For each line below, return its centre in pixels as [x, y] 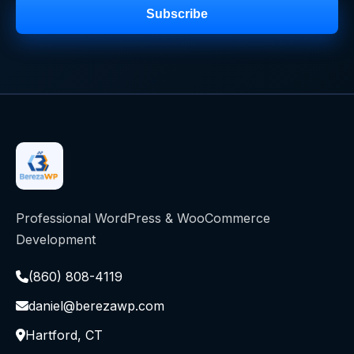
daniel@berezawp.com [96, 305]
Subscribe [177, 13]
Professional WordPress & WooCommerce [143, 218]
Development [56, 239]
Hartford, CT [64, 335]
